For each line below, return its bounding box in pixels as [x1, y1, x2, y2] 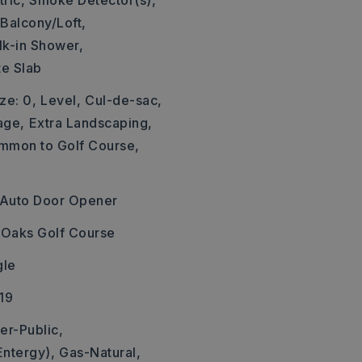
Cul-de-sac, [85, 92, 162, 108]
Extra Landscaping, [28, 115, 153, 131]
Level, [40, 92, 82, 108]
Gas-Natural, [59, 344, 141, 360]
